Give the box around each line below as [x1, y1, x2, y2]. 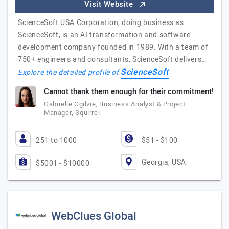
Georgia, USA [141, 156, 186, 168]
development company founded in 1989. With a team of [18, 42, 209, 53]
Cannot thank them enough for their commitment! [44, 86, 214, 97]
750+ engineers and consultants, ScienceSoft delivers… [18, 54, 207, 65]
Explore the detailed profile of [18, 67, 121, 78]
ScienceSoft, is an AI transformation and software [18, 30, 191, 40]
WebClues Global [51, 208, 136, 224]
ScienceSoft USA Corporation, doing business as [18, 17, 184, 28]
